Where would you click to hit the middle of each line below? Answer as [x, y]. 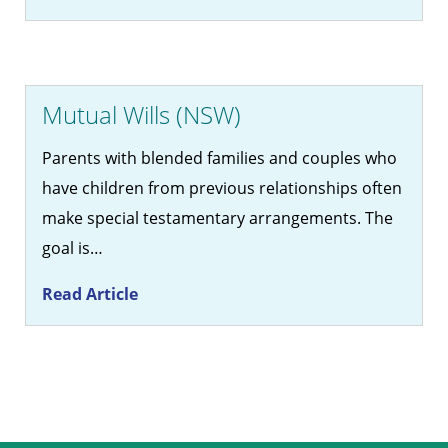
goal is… [72, 248]
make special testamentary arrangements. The [217, 218]
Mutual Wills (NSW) [141, 115]
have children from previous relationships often [222, 188]
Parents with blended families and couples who [219, 158]
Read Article [90, 294]
